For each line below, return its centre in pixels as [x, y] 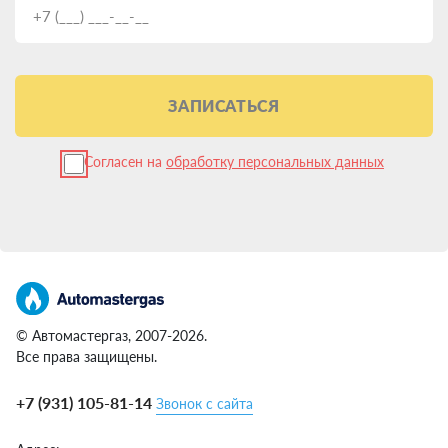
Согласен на [125, 162]
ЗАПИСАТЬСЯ [224, 106]
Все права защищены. [86, 356]
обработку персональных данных [275, 162]
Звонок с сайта [204, 403]
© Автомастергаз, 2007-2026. [111, 335]
